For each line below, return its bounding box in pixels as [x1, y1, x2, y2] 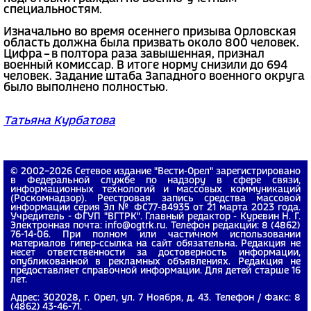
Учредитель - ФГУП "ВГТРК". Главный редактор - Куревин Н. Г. [10, 212, 301, 221]
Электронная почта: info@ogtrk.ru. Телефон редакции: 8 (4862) [10, 221, 301, 230]
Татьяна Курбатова [3, 115, 115, 126]
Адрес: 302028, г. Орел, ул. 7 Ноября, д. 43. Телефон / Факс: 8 [10, 294, 301, 302]
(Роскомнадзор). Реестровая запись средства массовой [10, 194, 301, 203]
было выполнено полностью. [3, 82, 168, 93]
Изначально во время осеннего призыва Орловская [3, 26, 296, 37]
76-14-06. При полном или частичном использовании [10, 230, 301, 239]
